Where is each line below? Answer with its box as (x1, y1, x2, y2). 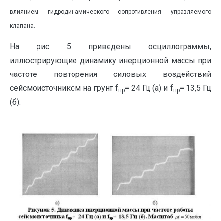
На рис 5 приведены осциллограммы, (10, 42, 211, 52)
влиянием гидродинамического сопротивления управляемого (10, 8, 211, 16)
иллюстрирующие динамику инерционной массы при (10, 56, 211, 66)
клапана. (10, 22, 35, 30)
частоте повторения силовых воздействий (10, 70, 211, 79)
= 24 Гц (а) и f (124, 83, 173, 93)
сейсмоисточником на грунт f (10, 83, 118, 93)
